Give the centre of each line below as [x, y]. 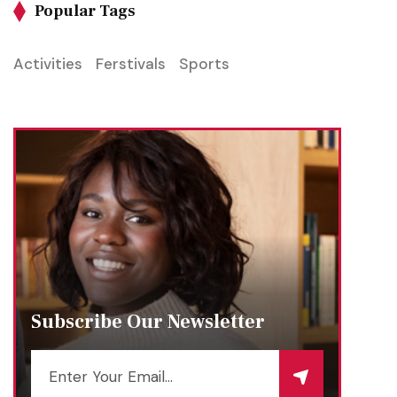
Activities [48, 64]
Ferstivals [131, 64]
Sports [204, 64]
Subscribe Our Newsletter [148, 322]
